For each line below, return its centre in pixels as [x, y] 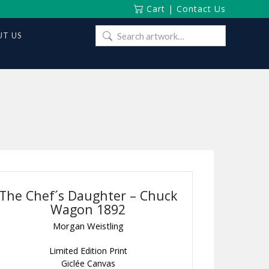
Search [108, 32]
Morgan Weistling [88, 226]
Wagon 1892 [88, 209]
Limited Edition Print [88, 251]
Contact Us [201, 9]
